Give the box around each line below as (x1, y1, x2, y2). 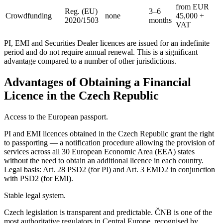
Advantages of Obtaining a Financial (4, 76, 191, 89)
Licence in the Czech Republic (4, 89, 159, 103)
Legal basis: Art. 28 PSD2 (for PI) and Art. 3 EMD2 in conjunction (4, 165, 215, 174)
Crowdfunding (5, 11, 52, 20)
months (149, 16, 172, 25)
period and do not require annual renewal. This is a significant (4, 48, 198, 57)
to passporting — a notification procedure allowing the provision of (4, 138, 215, 147)
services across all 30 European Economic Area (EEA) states (4, 147, 195, 156)
